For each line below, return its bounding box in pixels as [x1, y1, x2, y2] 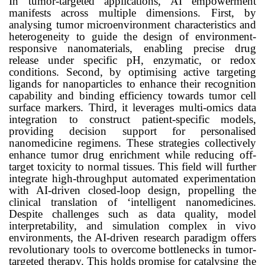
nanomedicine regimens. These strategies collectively [9, 136, 256, 149]
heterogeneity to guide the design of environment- [9, 30, 256, 43]
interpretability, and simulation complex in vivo [9, 219, 256, 232]
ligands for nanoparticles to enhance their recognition [9, 77, 256, 90]
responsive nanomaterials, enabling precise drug [9, 41, 256, 54]
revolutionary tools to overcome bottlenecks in [9, 243, 225, 256]
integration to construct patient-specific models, [9, 112, 256, 125]
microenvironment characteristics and [83, 18, 256, 31]
